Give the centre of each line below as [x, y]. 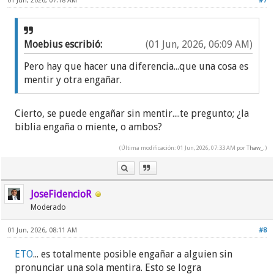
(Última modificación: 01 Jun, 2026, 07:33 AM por [183, 148]
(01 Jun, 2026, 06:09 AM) [199, 45]
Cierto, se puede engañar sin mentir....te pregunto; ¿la [132, 114]
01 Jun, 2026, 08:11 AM [43, 231]
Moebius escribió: [65, 45]
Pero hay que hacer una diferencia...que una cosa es [136, 67]
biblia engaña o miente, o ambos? [89, 127]
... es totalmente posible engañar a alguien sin [133, 254]
